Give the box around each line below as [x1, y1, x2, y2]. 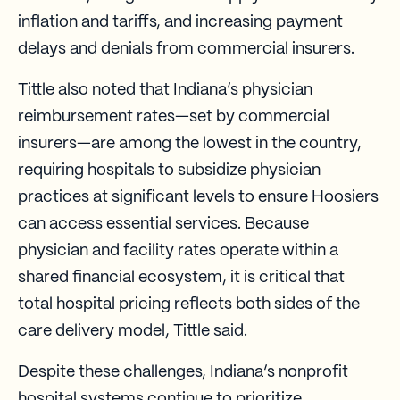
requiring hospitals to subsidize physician [18, 162, 321, 179]
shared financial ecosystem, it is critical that [18, 269, 345, 286]
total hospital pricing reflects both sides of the [18, 296, 360, 312]
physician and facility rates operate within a [18, 242, 338, 259]
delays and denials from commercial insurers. [18, 40, 354, 57]
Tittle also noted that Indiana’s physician [18, 81, 312, 98]
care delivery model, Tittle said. [18, 322, 247, 339]
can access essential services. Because [18, 215, 309, 232]
